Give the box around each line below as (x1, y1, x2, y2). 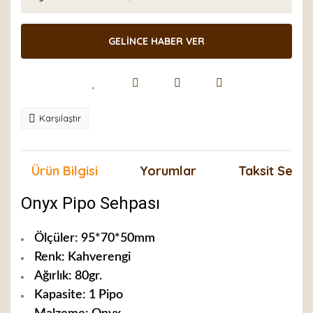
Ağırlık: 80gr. (34, 270, 102, 282)
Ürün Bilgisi (31, 163, 98, 179)
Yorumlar (140, 163, 196, 179)
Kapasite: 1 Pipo (34, 289, 123, 301)
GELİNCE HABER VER (108, 34, 205, 48)
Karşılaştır (39, 112, 81, 124)
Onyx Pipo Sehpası (21, 194, 160, 213)
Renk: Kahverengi (34, 251, 133, 263)
